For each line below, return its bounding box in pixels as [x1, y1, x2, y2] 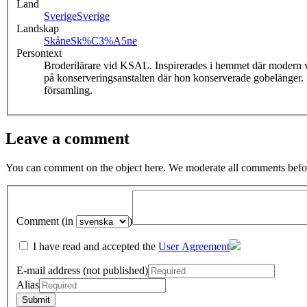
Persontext [16, 47, 62, 60]
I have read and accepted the [30, 241, 158, 253]
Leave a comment [5, 129, 130, 147]
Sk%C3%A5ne [71, 35, 137, 47]
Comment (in [16, 215, 76, 228]
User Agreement [158, 241, 230, 253]
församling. [44, 84, 93, 97]
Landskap [16, 23, 59, 35]
